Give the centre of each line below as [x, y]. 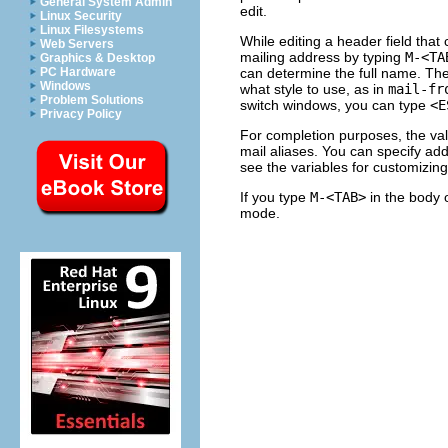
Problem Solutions [92, 100]
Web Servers [77, 44]
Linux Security [81, 16]
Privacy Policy [81, 114]
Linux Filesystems [92, 30]
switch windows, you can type [335, 104]
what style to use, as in [314, 88]
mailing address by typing [322, 56]
